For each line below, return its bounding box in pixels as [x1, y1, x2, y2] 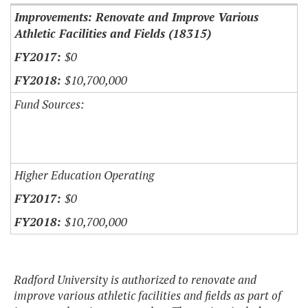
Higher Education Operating [14, 167, 154, 184]
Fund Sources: [14, 96, 84, 113]
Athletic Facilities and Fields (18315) [14, 25, 211, 42]
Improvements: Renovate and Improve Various [14, 9, 258, 25]
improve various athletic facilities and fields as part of [14, 287, 281, 304]
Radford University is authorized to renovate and [14, 272, 256, 288]
